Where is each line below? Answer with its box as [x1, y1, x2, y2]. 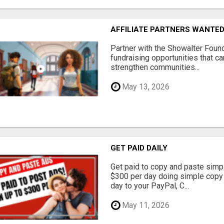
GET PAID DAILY [110, 143, 168, 153]
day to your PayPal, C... [110, 181, 189, 191]
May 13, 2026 [120, 81, 170, 91]
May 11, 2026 [120, 200, 170, 210]
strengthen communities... [110, 62, 200, 72]
